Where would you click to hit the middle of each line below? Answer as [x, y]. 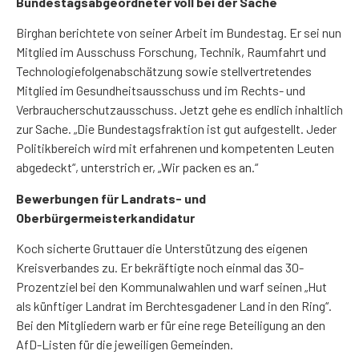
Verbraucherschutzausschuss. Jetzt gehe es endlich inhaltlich [179, 110]
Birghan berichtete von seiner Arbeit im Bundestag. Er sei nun [179, 33]
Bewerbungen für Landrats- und [111, 198]
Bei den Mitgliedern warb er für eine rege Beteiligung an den [171, 325]
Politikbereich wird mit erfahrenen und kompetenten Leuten [175, 148]
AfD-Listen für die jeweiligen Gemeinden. [125, 345]
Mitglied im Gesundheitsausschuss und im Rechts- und [161, 91]
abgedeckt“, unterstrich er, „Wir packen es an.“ [137, 167]
